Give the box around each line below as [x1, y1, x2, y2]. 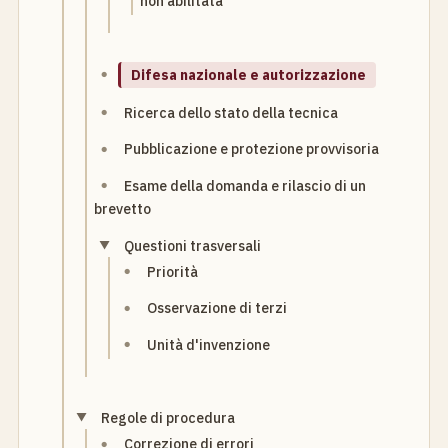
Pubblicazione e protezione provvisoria [124, 140, 380, 159]
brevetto [94, 200, 152, 219]
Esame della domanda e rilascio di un [124, 176, 367, 195]
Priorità [147, 262, 199, 281]
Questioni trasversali [124, 236, 262, 255]
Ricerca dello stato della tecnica [124, 103, 339, 122]
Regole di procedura [101, 408, 236, 427]
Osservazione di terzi [147, 299, 288, 318]
